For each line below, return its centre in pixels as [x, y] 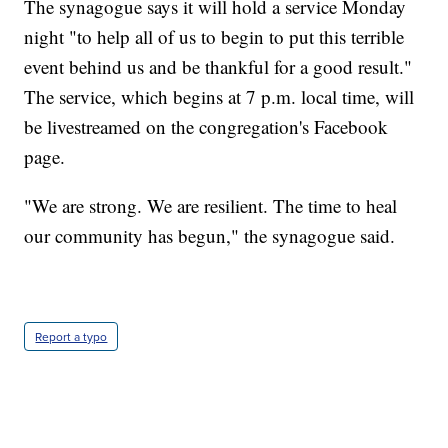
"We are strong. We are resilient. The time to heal [211, 206]
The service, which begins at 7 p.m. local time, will [219, 97]
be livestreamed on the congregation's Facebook [206, 127]
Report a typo [71, 337]
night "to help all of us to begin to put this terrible [214, 37]
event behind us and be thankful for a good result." [218, 67]
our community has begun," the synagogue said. [210, 236]
